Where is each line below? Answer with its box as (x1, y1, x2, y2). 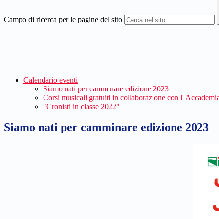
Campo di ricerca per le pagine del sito (4, 15, 122, 24)
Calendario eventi (23, 76, 78, 85)
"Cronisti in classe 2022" (43, 102, 120, 111)
